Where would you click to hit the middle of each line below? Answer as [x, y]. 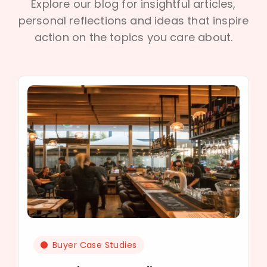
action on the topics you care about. [133, 37]
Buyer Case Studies [95, 245]
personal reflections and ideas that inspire [133, 21]
